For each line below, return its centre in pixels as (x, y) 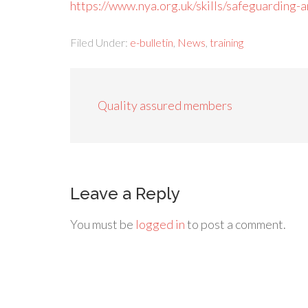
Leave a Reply (125, 194)
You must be (103, 224)
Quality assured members (165, 106)
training (227, 43)
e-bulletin (152, 43)
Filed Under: (100, 43)
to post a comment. (235, 224)
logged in (160, 224)
